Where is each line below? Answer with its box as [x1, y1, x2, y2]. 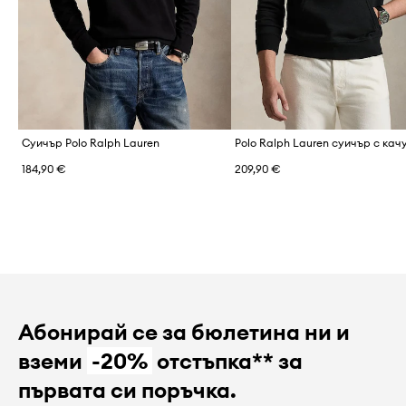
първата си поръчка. [18, 376, 237, 404]
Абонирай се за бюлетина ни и [18, 318, 350, 346]
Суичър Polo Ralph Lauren [22, 136, 159, 150]
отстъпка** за [151, 347, 303, 375]
